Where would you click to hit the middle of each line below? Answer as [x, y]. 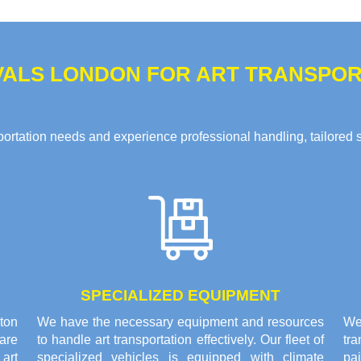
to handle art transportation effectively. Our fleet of [180, 340]
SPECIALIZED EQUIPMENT [180, 296]
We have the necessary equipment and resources [180, 322]
